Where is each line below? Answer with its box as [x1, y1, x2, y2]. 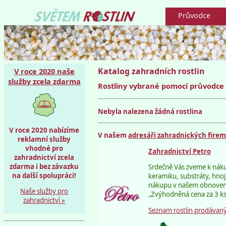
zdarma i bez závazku [10, 161, 79, 171]
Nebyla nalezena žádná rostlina [98, 107, 203, 117]
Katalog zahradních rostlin [98, 66, 205, 77]
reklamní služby [18, 134, 71, 144]
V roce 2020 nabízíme [9, 125, 80, 135]
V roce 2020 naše [14, 66, 75, 77]
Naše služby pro [20, 186, 69, 196]
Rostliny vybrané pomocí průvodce [98, 81, 224, 91]
